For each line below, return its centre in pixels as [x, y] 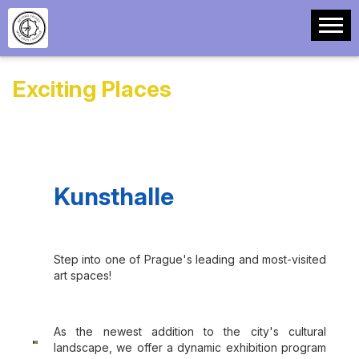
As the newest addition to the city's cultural [190, 331]
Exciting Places [92, 89]
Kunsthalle [114, 196]
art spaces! [83, 275]
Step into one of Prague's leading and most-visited [190, 259]
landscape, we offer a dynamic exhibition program [190, 347]
